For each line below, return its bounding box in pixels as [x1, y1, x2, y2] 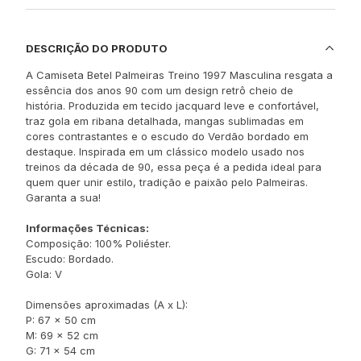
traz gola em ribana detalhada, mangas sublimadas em [26, 114, 304, 127]
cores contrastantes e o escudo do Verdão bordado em [26, 130, 309, 143]
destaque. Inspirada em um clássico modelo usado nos [26, 145, 305, 158]
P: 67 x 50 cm [26, 313, 96, 326]
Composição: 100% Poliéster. [26, 237, 171, 250]
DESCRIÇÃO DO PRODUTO [26, 41, 168, 55]
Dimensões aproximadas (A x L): [26, 298, 188, 311]
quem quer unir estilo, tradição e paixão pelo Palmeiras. [26, 176, 308, 189]
